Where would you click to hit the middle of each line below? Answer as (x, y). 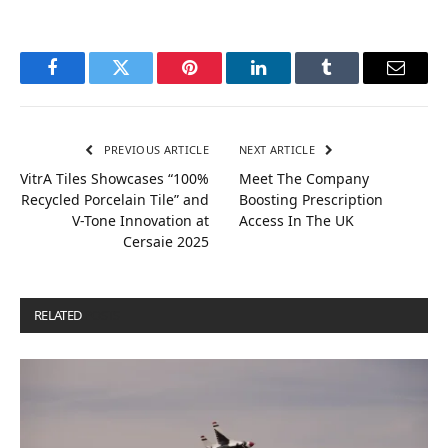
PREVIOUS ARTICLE (154, 149)
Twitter (145, 82)
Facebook (85, 82)
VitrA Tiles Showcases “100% (114, 178)
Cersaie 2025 (166, 241)
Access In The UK (296, 220)
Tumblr (352, 82)
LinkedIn (289, 82)
